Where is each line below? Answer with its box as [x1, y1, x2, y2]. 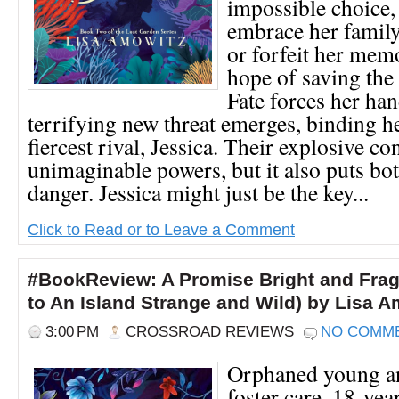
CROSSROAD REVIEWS [126, 322, 294, 340]
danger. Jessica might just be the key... [28, 176, 369, 208]
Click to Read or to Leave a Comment [28, 219, 295, 239]
